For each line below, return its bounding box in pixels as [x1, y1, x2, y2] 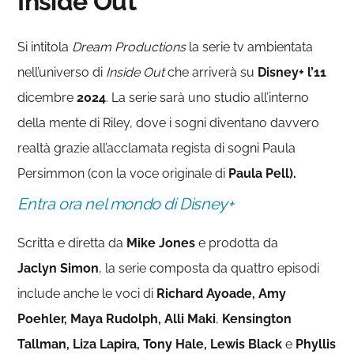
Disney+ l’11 [258, 64, 327, 80]
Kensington [222, 311, 292, 326]
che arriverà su [164, 64, 258, 80]
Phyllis [296, 336, 337, 352]
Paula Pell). [228, 165, 297, 181]
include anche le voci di [17, 285, 157, 301]
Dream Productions [72, 39, 190, 55]
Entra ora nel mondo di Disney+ [17, 194, 234, 213]
